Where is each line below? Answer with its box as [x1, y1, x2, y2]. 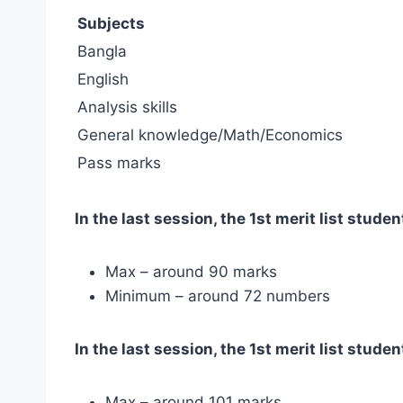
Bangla [77, 41, 127, 60]
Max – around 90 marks [105, 262, 277, 281]
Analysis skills [77, 97, 177, 116]
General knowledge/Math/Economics [77, 125, 343, 144]
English [77, 69, 129, 88]
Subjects [77, 13, 145, 32]
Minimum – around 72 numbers [105, 286, 330, 305]
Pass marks [77, 153, 161, 172]
